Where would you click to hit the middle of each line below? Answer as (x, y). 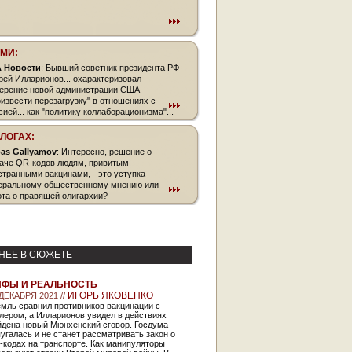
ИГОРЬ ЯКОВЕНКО (110, 295)
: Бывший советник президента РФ (110, 68)
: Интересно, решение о (104, 152)
